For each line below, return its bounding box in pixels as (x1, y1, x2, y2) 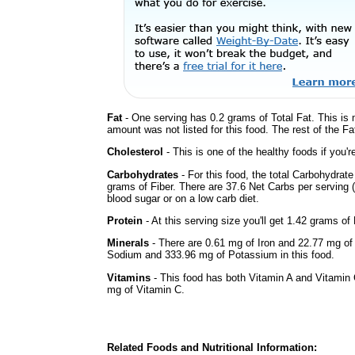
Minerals (107, 237, 149, 250)
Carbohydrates (107, 168, 178, 181)
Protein (107, 214, 143, 227)
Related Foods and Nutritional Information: (107, 342, 317, 353)
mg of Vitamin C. (107, 283, 185, 296)
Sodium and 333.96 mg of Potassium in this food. (107, 249, 334, 261)
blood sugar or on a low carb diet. (107, 192, 259, 204)
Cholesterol (107, 146, 163, 158)
